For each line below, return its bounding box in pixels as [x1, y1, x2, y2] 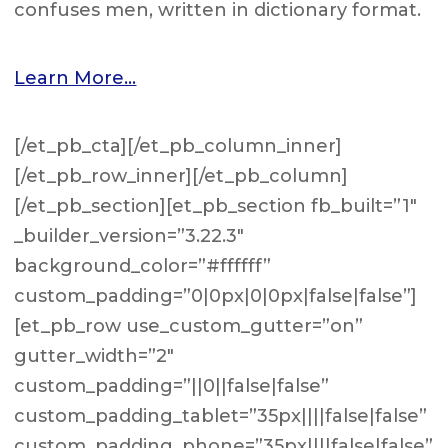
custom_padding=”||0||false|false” [14, 375, 330, 397]
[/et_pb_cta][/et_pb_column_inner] [14, 135, 343, 157]
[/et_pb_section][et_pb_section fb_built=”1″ [14, 195, 418, 217]
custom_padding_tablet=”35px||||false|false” [14, 405, 428, 427]
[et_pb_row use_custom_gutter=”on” [14, 315, 364, 337]
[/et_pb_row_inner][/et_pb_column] [14, 165, 349, 187]
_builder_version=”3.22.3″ [14, 225, 245, 247]
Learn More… [14, 67, 137, 89]
